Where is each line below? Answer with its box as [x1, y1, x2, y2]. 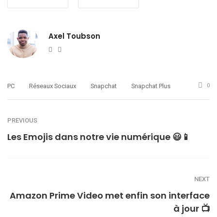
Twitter [61, 45, 83, 53]
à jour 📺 [173, 202, 210, 215]
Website [52, 45, 77, 53]
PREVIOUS [7, 117, 37, 124]
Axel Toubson [48, 31, 100, 42]
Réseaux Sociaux [29, 82, 76, 90]
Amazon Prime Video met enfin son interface [10, 189, 210, 202]
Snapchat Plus [131, 82, 170, 90]
